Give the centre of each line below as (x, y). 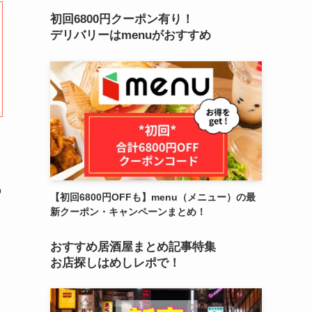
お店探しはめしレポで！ (115, 263)
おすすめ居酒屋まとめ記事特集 (133, 247)
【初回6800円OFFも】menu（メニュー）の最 (153, 197)
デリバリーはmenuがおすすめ (131, 36)
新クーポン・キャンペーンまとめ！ (128, 211)
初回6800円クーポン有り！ (122, 19)
